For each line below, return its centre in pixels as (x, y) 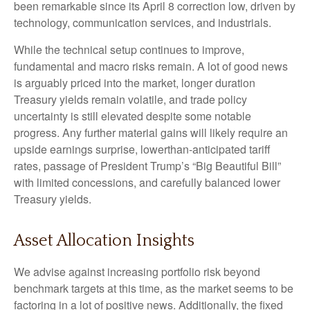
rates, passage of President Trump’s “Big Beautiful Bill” (147, 165)
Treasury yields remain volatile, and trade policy (130, 99)
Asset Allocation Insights (104, 240)
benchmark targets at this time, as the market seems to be (154, 288)
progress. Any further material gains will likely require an (151, 132)
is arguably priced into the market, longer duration (135, 82)
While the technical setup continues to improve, (129, 49)
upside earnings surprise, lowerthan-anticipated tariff (142, 149)
